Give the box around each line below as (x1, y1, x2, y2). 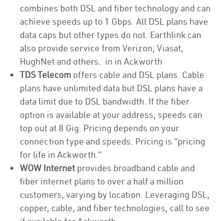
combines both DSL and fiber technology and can (20, 2, 211, 14)
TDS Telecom (20, 69, 71, 80)
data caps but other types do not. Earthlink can (20, 29, 201, 40)
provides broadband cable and (75, 162, 195, 174)
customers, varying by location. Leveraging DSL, (20, 189, 210, 200)
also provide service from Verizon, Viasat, (20, 42, 184, 54)
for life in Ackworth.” (20, 149, 104, 160)
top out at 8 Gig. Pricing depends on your (20, 122, 179, 134)
